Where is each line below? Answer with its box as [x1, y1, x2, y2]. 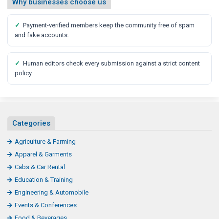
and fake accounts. [15, 31, 69, 39]
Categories [12, 118, 50, 128]
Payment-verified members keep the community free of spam [23, 21, 195, 29]
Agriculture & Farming [15, 137, 76, 145]
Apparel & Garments [15, 150, 72, 158]
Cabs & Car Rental [15, 163, 65, 171]
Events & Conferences [15, 201, 77, 209]
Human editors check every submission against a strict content [23, 59, 200, 67]
